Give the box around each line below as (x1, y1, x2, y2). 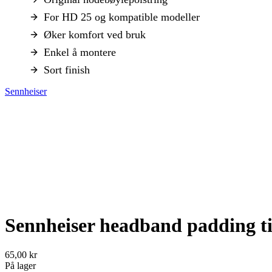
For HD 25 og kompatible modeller (44, 11, 200, 24)
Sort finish (44, 64, 90, 76)
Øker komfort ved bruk (44, 29, 146, 41)
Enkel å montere (44, 46, 116, 59)
